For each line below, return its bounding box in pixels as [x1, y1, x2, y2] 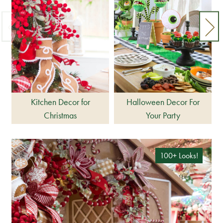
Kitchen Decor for [30, 96, 90, 108]
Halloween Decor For [126, 96, 200, 108]
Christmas [44, 109, 77, 121]
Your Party [145, 109, 180, 121]
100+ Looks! [160, 150, 198, 161]
